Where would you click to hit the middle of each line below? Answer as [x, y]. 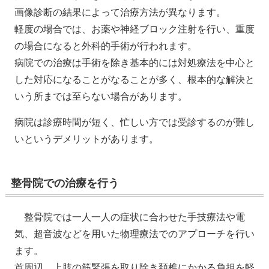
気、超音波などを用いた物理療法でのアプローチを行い [134, 234]
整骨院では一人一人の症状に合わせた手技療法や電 [134, 217]
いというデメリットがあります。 [86, 139]
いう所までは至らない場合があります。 [101, 97]
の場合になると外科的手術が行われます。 [105, 46]
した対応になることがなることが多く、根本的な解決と [134, 80]
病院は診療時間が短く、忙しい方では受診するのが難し [134, 122]
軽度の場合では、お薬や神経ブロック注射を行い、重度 [134, 29]
